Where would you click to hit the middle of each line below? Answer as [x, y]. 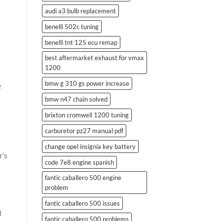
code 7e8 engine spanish [79, 162]
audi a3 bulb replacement [80, 11]
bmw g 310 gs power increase [87, 83]
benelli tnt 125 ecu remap [81, 42]
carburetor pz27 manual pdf [84, 130]
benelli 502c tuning [72, 26]
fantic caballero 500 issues [82, 203]
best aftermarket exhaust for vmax [94, 57]
